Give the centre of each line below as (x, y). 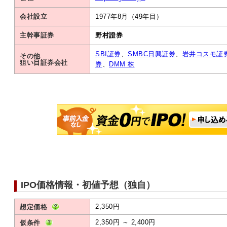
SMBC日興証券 (152, 54)
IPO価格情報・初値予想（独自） (88, 185)
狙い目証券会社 (44, 63)
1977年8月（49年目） (129, 16)
